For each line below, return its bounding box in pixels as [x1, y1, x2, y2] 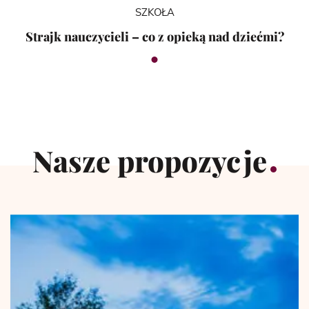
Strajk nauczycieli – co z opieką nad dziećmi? [25, 28, 284, 46]
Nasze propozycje [32, 141, 267, 181]
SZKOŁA [134, 8, 175, 19]
